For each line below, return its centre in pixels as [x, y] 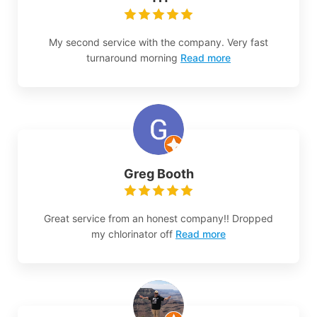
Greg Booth [158, 174]
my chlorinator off [132, 234]
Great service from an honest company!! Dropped [158, 219]
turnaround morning [132, 58]
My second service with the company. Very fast [158, 42]
